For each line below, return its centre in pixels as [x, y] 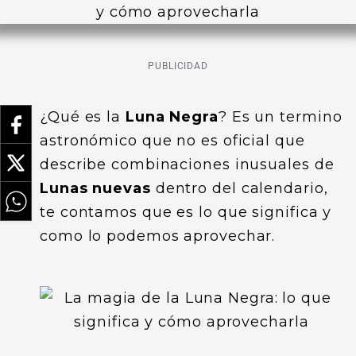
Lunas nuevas [95, 188]
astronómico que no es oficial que [172, 141]
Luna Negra [170, 117]
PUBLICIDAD [178, 66]
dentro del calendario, [239, 188]
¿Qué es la [80, 117]
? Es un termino [280, 117]
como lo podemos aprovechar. [158, 236]
